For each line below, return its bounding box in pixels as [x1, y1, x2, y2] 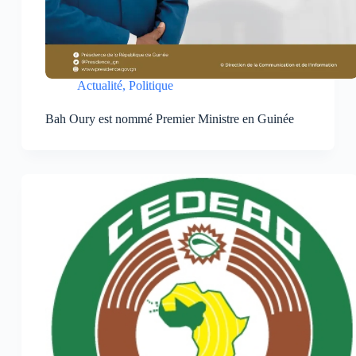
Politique [128, 79, 173, 93]
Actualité [76, 79, 122, 93]
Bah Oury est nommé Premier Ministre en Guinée [44, 112, 294, 126]
